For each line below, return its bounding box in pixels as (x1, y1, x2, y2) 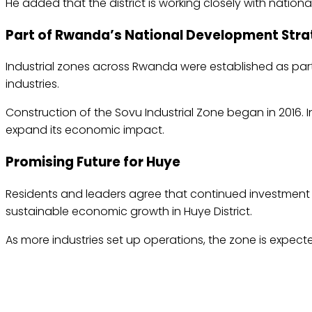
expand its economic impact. (6, 122, 164, 139)
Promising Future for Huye (6, 153, 180, 172)
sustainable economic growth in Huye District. (6, 203, 252, 219)
